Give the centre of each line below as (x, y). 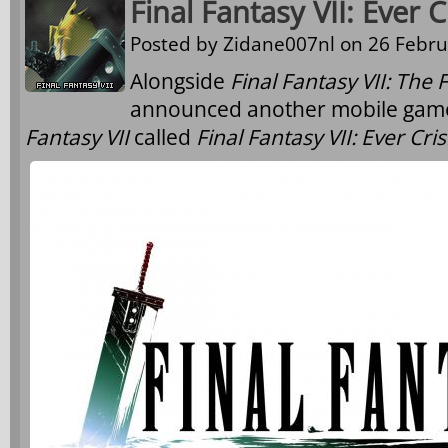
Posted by (176, 44)
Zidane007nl (279, 44)
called (162, 137)
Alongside (180, 81)
